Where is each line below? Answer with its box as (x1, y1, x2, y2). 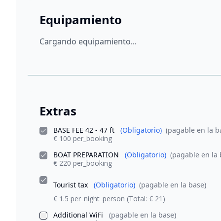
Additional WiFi (53, 210, 105, 220)
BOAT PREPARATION (53, 150, 121, 159)
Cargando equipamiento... (39, 36, 137, 47)
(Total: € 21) (127, 194, 165, 203)
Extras (39, 103, 76, 119)
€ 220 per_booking (53, 158, 112, 168)
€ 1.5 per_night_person (53, 194, 127, 203)
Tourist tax (53, 180, 90, 189)
